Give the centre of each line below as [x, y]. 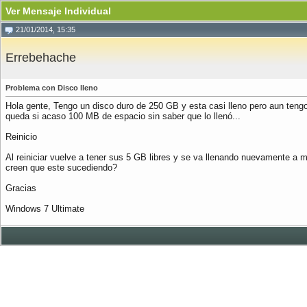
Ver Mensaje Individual [58, 11]
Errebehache [41, 58]
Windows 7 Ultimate [45, 209]
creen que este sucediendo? [61, 168]
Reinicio [21, 137]
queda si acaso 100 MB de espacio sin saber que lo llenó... [123, 116]
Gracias [21, 188]
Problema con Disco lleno [52, 88]
